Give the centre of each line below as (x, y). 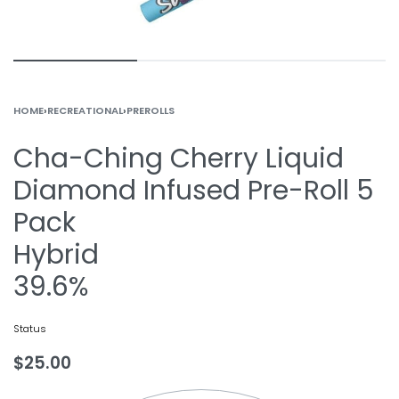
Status (30, 329)
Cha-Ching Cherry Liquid (179, 159)
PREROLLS (151, 110)
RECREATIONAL (85, 110)
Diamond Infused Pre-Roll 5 (194, 191)
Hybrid (56, 255)
